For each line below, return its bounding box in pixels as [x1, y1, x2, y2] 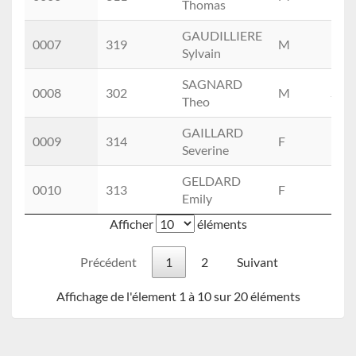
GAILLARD [182, 124, 243, 140]
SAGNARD [182, 75, 242, 91]
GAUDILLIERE [182, 27, 262, 43]
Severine [182, 141, 229, 157]
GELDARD [182, 172, 241, 188]
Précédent [79, 253, 137, 269]
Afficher [109, 215, 156, 231]
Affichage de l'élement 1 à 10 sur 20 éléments [56, 288, 300, 304]
